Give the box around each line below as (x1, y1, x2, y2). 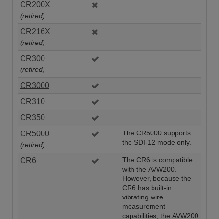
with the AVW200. (122, 165, 176, 173)
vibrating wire (122, 193, 163, 201)
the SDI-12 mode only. (122, 138, 191, 146)
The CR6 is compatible (122, 156, 193, 164)
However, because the (122, 175, 191, 182)
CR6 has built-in (122, 184, 172, 192)
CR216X (20, 27, 50, 36)
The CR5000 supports (122, 129, 191, 137)
